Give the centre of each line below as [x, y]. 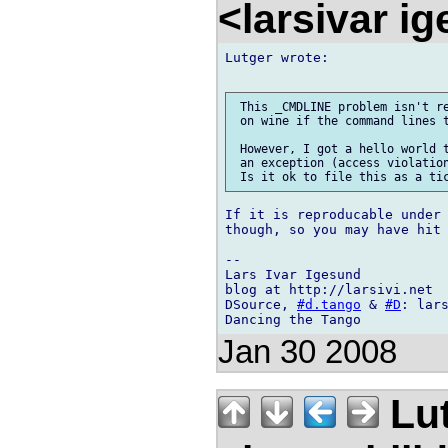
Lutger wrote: [277, 58]
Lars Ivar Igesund [293, 275]
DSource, [261, 305]
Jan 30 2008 [307, 352]
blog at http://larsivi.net [329, 290]
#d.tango [329, 305]
